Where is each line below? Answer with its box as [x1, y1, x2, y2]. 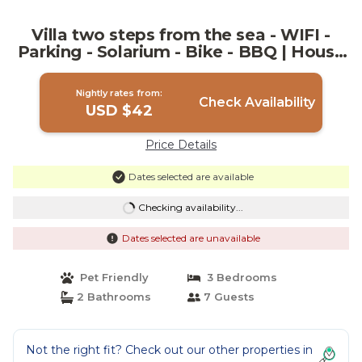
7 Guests [200, 290, 255, 303]
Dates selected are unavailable [121, 232, 260, 244]
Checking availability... [137, 201, 243, 213]
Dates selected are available [128, 170, 254, 183]
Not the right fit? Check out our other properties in [26, 343, 313, 357]
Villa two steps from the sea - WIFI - [32, 25, 330, 44]
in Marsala [138, 59, 224, 78]
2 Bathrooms [73, 290, 151, 303]
